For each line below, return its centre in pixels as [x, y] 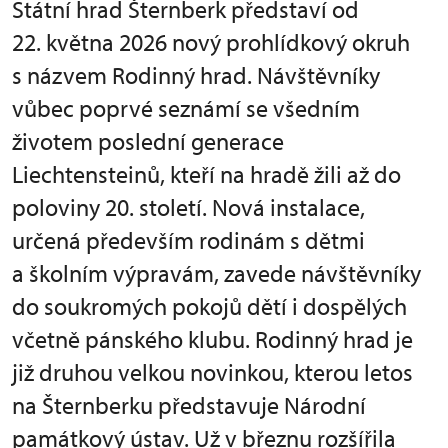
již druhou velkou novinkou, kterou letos [212, 372]
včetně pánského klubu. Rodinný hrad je [212, 339]
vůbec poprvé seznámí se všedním [186, 108]
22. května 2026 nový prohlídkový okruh [211, 42]
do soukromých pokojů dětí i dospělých [209, 306]
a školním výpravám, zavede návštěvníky [216, 273]
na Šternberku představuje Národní [189, 405]
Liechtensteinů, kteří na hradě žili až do [206, 174]
